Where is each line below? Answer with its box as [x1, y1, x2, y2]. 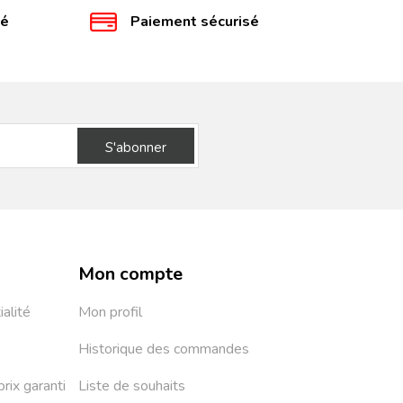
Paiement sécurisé [130, 12, 260, 32]
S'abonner [104, 139, 166, 157]
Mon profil [78, 302, 143, 323]
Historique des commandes [78, 339, 250, 360]
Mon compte [78, 262, 184, 287]
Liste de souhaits [78, 376, 186, 397]
